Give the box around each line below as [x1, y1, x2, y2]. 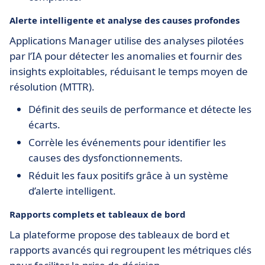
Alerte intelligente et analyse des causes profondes [9, 14, 240, 26]
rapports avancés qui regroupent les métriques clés [9, 243, 251, 257]
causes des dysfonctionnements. [28, 151, 183, 164]
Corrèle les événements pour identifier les [28, 135, 226, 149]
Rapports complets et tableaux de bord [9, 208, 186, 220]
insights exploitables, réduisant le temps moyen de [9, 64, 248, 78]
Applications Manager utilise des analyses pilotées [9, 34, 244, 47]
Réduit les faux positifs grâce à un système [28, 169, 228, 182]
